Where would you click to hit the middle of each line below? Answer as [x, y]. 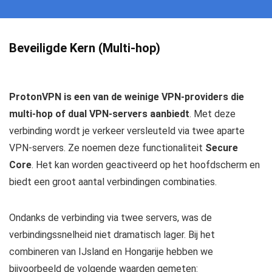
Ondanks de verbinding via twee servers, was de [110, 217]
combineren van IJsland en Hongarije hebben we [111, 251]
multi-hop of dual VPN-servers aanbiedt [99, 114]
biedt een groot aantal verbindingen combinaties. [113, 182]
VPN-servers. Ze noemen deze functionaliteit [107, 148]
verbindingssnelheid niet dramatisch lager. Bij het [112, 234]
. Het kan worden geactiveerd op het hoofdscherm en [146, 165]
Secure [222, 148]
